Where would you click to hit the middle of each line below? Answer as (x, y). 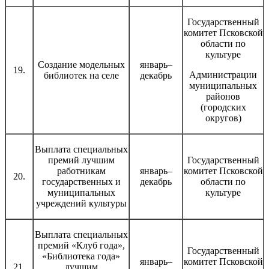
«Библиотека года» (81, 256)
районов (223, 96)
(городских (223, 107)
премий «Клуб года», (81, 245)
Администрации (223, 74)
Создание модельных (81, 64)
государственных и (81, 181)
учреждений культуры (81, 203)
